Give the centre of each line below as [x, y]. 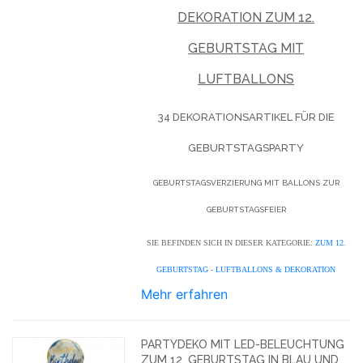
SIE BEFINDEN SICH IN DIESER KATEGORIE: [229, 242]
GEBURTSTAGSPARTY [246, 147]
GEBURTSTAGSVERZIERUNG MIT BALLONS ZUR [246, 182]
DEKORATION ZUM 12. [246, 17]
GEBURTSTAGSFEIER [246, 209]
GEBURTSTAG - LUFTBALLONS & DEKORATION [246, 269]
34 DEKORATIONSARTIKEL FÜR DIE [246, 117]
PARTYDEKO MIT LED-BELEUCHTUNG [243, 344]
